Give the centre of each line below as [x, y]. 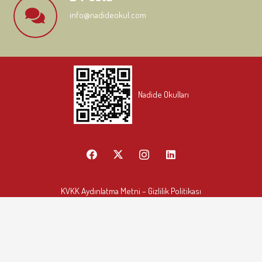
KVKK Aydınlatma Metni [101, 191]
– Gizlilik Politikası [171, 191]
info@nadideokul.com [108, 15]
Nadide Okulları [163, 94]
